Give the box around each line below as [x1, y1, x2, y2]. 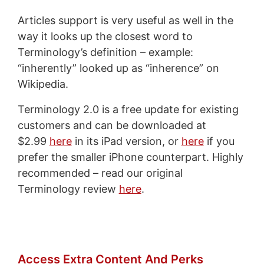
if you [203, 134, 235, 147]
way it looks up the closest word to [17, 29, 193, 42]
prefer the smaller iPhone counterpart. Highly [17, 150, 243, 163]
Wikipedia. [17, 77, 68, 90]
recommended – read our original [17, 166, 183, 179]
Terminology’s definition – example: [17, 45, 193, 58]
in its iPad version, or [71, 134, 181, 147]
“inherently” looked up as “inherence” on [17, 61, 219, 74]
